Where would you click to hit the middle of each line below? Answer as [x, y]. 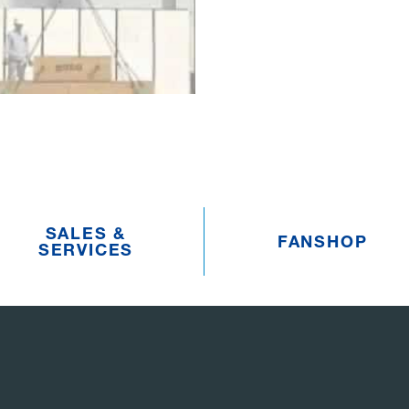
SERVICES [86, 249]
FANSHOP [322, 241]
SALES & [86, 233]
